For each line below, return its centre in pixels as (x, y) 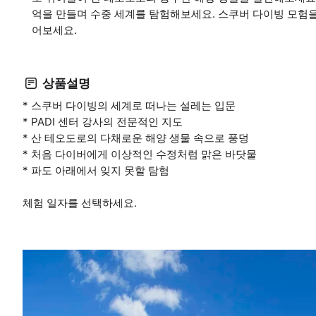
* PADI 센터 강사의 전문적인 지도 (103, 122)
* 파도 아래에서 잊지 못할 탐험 (96, 170)
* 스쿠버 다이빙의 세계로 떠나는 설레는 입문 (129, 105)
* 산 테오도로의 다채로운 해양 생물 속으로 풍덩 (136, 138)
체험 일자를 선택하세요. (80, 203)
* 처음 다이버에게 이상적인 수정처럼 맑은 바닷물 (140, 154)
